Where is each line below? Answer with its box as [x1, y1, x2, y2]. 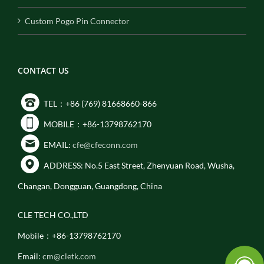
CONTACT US [18, 64, 69, 76]
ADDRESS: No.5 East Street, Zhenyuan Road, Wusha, [42, 160, 236, 170]
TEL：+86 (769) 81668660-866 [42, 98, 157, 108]
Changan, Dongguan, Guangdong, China [18, 180, 162, 191]
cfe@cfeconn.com [72, 139, 138, 150]
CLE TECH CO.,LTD [18, 209, 88, 220]
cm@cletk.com [42, 250, 96, 261]
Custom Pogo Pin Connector [25, 15, 130, 26]
